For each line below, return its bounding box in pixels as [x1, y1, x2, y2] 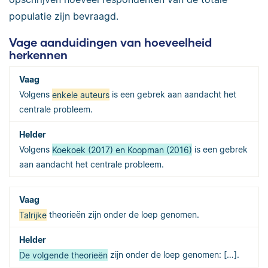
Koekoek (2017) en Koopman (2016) [52, 144, 192, 155]
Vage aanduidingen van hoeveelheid [9, 35, 212, 49]
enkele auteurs [52, 89, 109, 100]
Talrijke [19, 209, 47, 220]
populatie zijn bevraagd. [9, 10, 118, 22]
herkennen [9, 47, 68, 62]
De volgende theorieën [19, 249, 108, 260]
